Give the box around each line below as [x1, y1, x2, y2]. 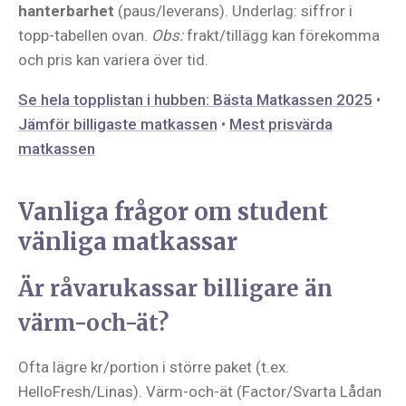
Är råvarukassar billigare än [18, 275, 333, 303]
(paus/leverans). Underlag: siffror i [114, 2, 353, 20]
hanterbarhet [18, 2, 114, 20]
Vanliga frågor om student [18, 198, 328, 227]
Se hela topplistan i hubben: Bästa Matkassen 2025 [18, 91, 372, 109]
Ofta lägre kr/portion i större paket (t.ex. [18, 358, 289, 376]
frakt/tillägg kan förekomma [183, 26, 380, 44]
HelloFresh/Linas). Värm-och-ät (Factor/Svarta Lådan [18, 382, 382, 401]
